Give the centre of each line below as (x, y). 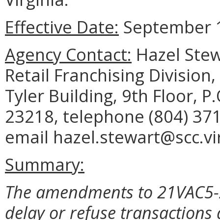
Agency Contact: (68, 54)
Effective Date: (62, 27)
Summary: (45, 164)
